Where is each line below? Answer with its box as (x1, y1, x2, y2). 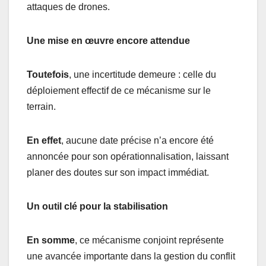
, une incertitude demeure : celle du (69, 69, 216, 80)
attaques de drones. (27, 2, 110, 12)
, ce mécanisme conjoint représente (75, 235, 224, 246)
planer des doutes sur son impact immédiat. (27, 167, 209, 178)
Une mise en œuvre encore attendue (27, 36, 190, 46)
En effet (27, 135, 61, 146)
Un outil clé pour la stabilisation (27, 201, 168, 212)
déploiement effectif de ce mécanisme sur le (27, 85, 211, 96)
